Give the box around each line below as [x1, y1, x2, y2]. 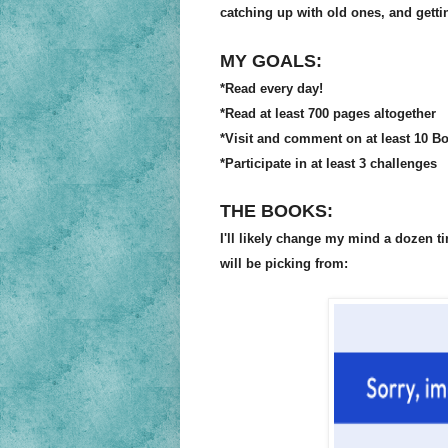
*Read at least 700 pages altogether [219, 106, 436, 122]
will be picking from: [219, 256, 348, 272]
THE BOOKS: [219, 201, 338, 222]
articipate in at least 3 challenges [233, 156, 437, 172]
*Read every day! [219, 81, 323, 97]
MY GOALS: [219, 51, 322, 72]
